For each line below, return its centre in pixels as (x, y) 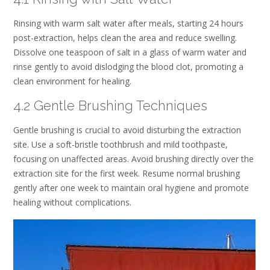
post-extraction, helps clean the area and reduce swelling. (125, 38)
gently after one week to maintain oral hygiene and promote (131, 188)
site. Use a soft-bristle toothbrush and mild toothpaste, (121, 145)
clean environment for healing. (72, 81)
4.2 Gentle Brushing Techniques (110, 105)
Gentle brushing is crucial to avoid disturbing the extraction (127, 130)
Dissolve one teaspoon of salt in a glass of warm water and (130, 52)
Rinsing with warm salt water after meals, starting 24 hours (128, 24)
